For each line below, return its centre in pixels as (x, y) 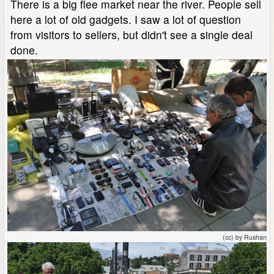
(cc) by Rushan (245, 237)
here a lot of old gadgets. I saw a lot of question (126, 19)
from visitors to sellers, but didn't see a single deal (131, 34)
